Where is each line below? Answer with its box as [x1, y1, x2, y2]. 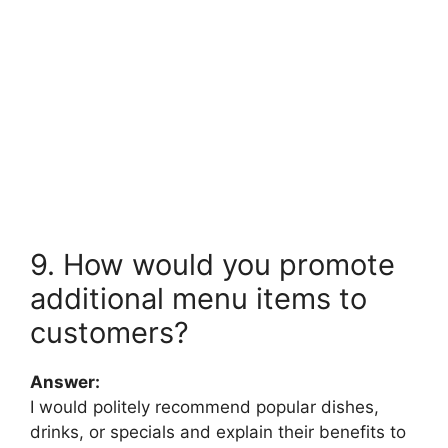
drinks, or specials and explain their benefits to [30, 422, 406, 443]
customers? [30, 315, 189, 351]
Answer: [30, 372, 100, 393]
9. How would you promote [30, 247, 395, 283]
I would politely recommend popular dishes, [30, 397, 379, 418]
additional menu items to [30, 281, 367, 317]
